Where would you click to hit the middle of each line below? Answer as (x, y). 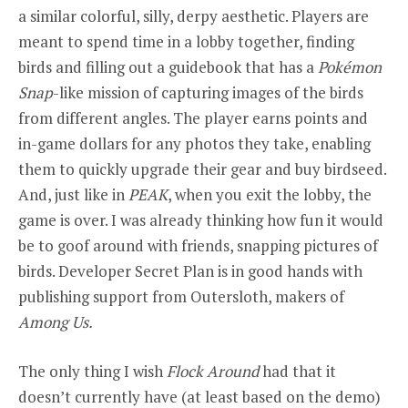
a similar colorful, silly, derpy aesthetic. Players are (194, 16)
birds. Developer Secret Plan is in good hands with (190, 271)
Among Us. (57, 322)
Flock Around (213, 372)
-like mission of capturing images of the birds (208, 93)
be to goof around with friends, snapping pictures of (198, 246)
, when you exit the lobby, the (270, 195)
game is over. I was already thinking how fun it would (201, 220)
